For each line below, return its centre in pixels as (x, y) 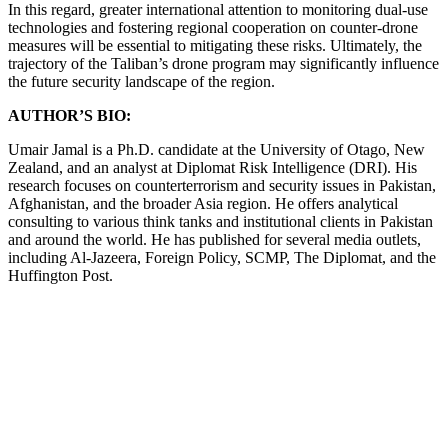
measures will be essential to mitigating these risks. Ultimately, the (215, 45)
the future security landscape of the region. (141, 81)
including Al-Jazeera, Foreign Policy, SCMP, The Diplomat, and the (222, 257)
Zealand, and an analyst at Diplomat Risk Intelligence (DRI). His (212, 167)
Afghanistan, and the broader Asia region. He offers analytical (203, 203)
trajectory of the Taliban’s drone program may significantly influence (223, 63)
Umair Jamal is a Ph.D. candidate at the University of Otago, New (216, 149)
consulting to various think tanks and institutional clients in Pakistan (220, 221)
